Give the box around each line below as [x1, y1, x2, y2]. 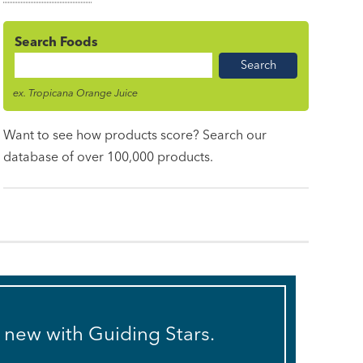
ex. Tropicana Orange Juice [13, 85, 139, 99]
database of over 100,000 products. [3, 147, 214, 164]
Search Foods [15, 33, 99, 50]
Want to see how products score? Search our [3, 126, 267, 143]
